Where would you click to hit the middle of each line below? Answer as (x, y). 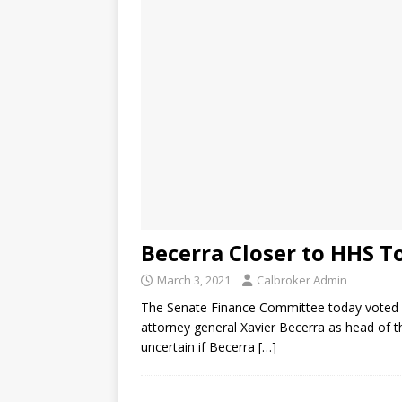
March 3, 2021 (194, 280)
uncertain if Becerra (200, 347)
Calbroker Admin (302, 280)
